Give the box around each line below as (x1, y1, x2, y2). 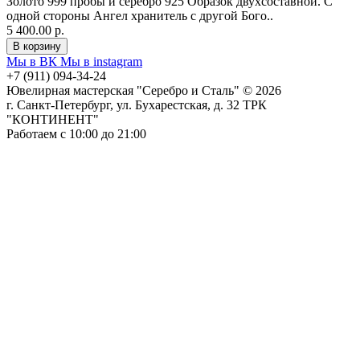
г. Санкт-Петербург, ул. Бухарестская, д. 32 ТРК (6, 97, 267, 112)
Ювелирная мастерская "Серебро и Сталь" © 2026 (6, 83, 281, 97)
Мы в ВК (6, 54, 60, 68)
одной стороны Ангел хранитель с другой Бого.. (6, 8, 273, 22)
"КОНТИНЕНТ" (6, 112, 99, 126)
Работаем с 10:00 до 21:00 (6, 126, 146, 141)
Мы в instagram (60, 54, 142, 68)
